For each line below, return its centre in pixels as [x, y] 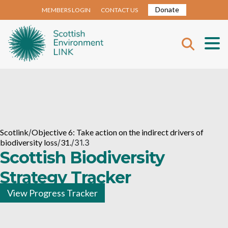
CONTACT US [119, 10]
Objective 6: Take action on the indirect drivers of [118, 132]
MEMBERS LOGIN [66, 10]
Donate [167, 9]
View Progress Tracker [52, 193]
